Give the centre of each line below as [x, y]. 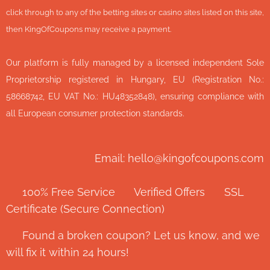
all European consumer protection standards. [95, 113]
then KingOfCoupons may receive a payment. [89, 29]
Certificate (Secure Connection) [85, 209]
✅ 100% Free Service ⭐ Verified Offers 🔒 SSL [125, 192]
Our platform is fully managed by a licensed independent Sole [135, 62]
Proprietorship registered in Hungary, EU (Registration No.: [135, 79]
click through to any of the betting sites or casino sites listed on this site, [135, 12]
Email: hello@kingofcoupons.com [179, 158]
